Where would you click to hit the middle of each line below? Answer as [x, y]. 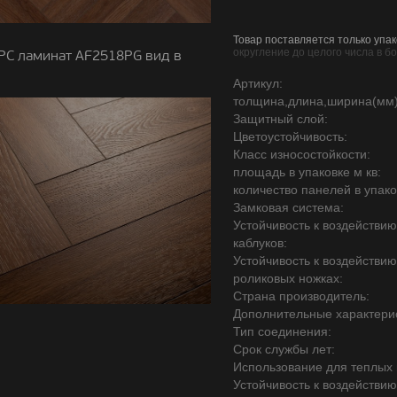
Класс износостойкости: [302, 154]
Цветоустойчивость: [290, 136]
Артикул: [258, 83]
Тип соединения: [282, 331]
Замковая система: [288, 207]
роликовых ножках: [288, 278]
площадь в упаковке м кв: [307, 172]
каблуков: [260, 243]
